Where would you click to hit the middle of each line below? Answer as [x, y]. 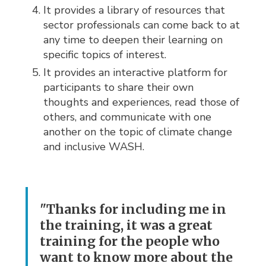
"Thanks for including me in [133, 209]
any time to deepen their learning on [133, 39]
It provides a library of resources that [134, 10]
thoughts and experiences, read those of [142, 102]
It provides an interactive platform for [136, 72]
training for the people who [130, 241]
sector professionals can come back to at [142, 25]
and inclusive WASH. [94, 146]
